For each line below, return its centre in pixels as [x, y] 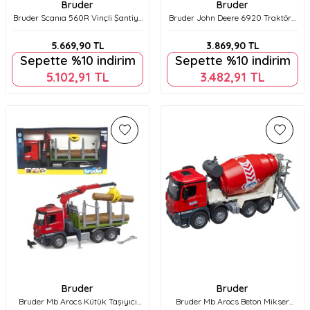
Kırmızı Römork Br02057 [232, 28]
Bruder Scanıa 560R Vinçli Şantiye [77, 17]
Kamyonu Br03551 [77, 28]
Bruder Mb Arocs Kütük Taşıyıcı [77, 301]
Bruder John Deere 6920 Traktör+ [232, 17]
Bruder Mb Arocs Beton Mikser [232, 301]
